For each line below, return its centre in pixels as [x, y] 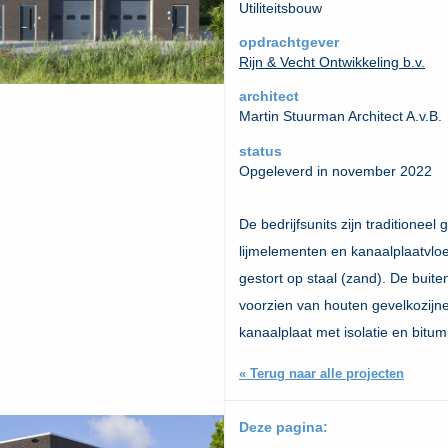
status [260, 150]
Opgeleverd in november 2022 [335, 170]
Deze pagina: [283, 426]
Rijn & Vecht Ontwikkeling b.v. [332, 62]
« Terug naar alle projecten [321, 373]
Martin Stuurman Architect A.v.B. [340, 116]
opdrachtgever [289, 42]
